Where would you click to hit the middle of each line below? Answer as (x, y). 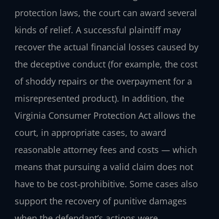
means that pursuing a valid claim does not (104, 166)
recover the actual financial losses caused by (107, 47)
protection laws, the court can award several (106, 12)
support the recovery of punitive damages (101, 201)
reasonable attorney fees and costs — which (106, 149)
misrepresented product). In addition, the (99, 98)
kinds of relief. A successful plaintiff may (98, 30)
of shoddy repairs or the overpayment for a (103, 81)
